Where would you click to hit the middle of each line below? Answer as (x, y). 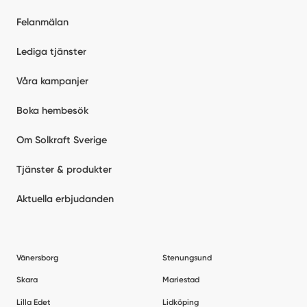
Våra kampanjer (52, 81)
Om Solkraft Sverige (61, 140)
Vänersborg (37, 257)
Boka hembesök (52, 111)
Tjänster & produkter (64, 170)
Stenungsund (187, 257)
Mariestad (181, 280)
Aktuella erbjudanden (65, 199)
